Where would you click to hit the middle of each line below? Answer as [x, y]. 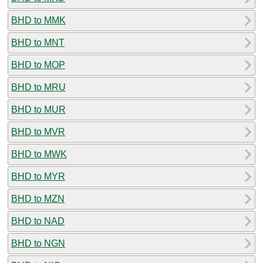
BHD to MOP [38, 65]
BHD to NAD [38, 221]
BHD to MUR [38, 109]
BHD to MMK [38, 20]
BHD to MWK [39, 154]
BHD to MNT [38, 42]
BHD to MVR [38, 131]
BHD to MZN [38, 198]
